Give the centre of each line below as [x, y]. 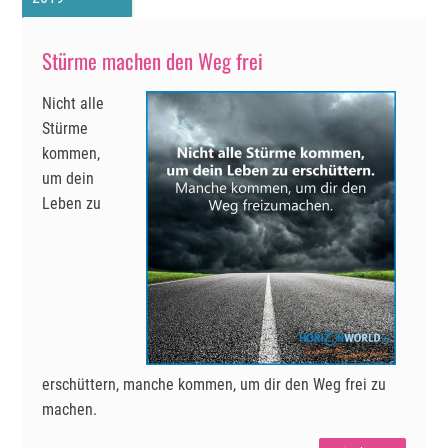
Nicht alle [73, 104]
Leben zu [72, 204]
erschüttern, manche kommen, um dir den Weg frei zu [214, 385]
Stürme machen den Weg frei [153, 61]
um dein [68, 179]
